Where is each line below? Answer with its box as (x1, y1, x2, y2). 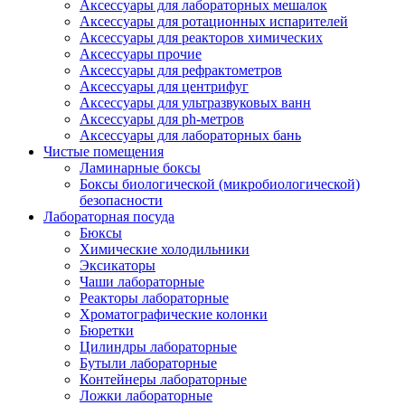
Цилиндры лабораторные (80, 339, 237, 354)
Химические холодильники (80, 241, 250, 257)
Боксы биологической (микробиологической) (80, 176, 360, 192)
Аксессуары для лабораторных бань (80, 127, 301, 143)
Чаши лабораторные (80, 274, 204, 289)
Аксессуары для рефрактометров (80, 62, 282, 78)
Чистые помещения (43, 144, 164, 159)
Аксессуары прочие (80, 46, 202, 61)
